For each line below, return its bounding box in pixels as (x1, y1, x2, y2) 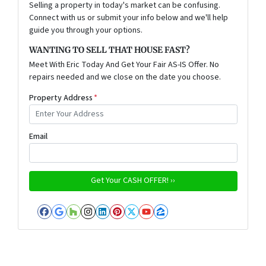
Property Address (28, 91, 93, 104)
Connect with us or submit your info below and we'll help (28, 11, 228, 24)
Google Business (58, 211, 157, 232)
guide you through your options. (28, 24, 142, 36)
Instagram (87, 211, 148, 232)
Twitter (131, 211, 176, 232)
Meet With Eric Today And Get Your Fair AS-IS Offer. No (28, 58, 219, 71)
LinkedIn (102, 211, 155, 232)
